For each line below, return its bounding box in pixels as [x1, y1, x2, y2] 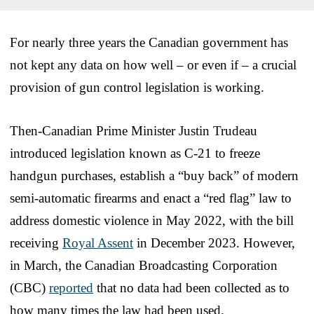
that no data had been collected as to [93, 280, 289, 295]
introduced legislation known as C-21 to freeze [10, 145, 260, 161]
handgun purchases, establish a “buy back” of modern [10, 168, 299, 183]
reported [49, 280, 93, 295]
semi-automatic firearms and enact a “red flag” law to [10, 190, 292, 205]
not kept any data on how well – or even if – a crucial [10, 57, 296, 72]
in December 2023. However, [133, 235, 295, 250]
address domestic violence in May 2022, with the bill [10, 212, 294, 228]
